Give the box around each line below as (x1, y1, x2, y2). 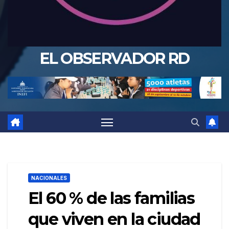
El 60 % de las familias (28, 188, 195, 208)
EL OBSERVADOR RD (39, 49, 190, 68)
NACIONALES (31, 174, 67, 181)
